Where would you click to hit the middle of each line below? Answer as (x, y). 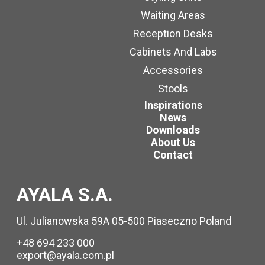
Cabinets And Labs (173, 52)
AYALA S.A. (65, 195)
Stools (173, 88)
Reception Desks (173, 33)
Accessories (173, 70)
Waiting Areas (173, 15)
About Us (173, 142)
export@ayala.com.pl (65, 255)
